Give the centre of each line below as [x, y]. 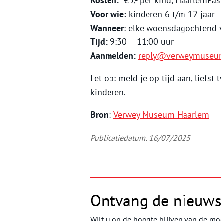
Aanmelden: [113, 55]
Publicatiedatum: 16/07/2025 [140, 137]
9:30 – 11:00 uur [141, 41]
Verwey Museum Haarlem [161, 114]
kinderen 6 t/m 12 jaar [170, 14]
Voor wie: [108, 14]
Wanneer [107, 28]
